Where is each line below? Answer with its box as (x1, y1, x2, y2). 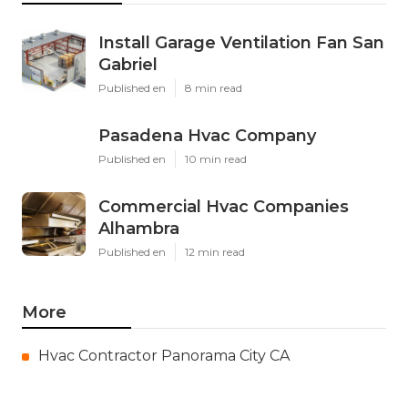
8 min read (185, 81, 242, 96)
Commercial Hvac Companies (98, 197, 349, 218)
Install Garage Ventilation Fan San (98, 33, 384, 54)
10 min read (185, 152, 247, 167)
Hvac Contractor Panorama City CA (38, 347, 290, 365)
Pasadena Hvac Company (98, 126, 316, 147)
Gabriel (98, 55, 158, 76)
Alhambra (98, 219, 179, 240)
